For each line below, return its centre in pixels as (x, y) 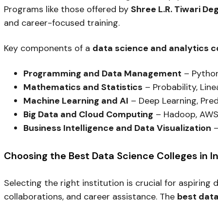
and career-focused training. (62, 23)
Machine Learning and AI (76, 101)
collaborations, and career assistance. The (91, 197)
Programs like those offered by (67, 9)
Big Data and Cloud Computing (88, 115)
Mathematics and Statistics (83, 87)
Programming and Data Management (102, 74)
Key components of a (48, 48)
